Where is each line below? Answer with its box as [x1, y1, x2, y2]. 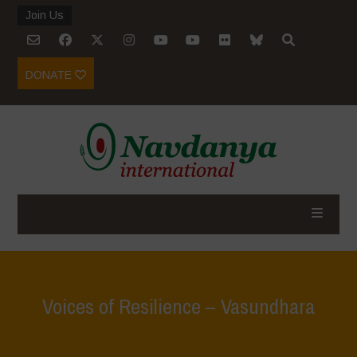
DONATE [25, 69, 76, 81]
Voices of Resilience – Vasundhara [41, 292, 315, 320]
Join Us [25, 9, 65, 22]
